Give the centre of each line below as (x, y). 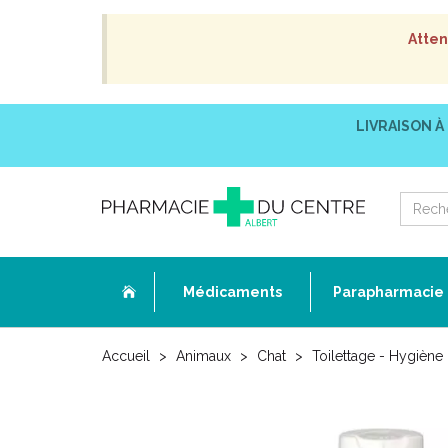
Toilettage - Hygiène (377, 356)
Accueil (126, 356)
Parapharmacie (388, 292)
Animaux (203, 356)
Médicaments (232, 292)
